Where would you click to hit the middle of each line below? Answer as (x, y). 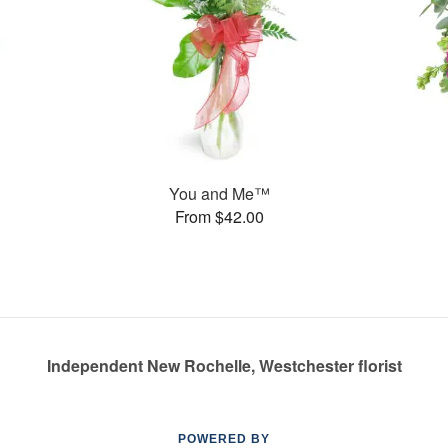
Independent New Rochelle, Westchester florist (224, 365)
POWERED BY (224, 439)
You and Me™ (219, 193)
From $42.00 (219, 216)
